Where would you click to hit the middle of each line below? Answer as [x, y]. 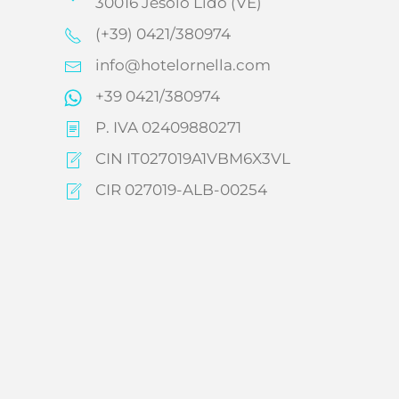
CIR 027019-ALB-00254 [181, 190]
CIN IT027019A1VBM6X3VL [193, 159]
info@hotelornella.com [183, 65]
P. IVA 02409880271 [168, 128]
